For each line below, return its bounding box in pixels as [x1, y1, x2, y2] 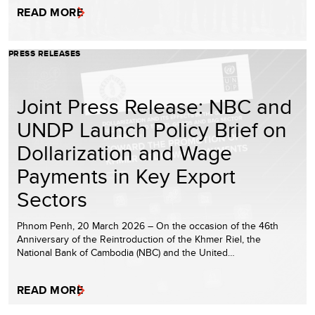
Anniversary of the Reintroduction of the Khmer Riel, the [17, 231, 261, 246]
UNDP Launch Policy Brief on [17, 114, 287, 144]
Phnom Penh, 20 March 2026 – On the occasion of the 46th [17, 218, 278, 233]
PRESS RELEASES [8, 46, 81, 60]
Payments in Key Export [17, 160, 236, 191]
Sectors [17, 184, 87, 214]
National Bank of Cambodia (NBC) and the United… [17, 245, 235, 259]
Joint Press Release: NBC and [17, 91, 292, 121]
